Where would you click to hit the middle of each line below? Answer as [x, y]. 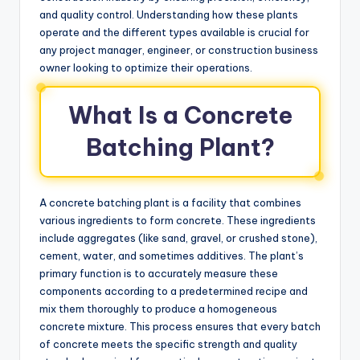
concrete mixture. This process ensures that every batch [180, 326]
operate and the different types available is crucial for [174, 32]
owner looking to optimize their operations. [146, 67]
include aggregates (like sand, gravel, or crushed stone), [178, 237]
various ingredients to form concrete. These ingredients [178, 220]
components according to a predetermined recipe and [174, 290]
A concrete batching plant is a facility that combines [170, 202]
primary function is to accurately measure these [159, 273]
